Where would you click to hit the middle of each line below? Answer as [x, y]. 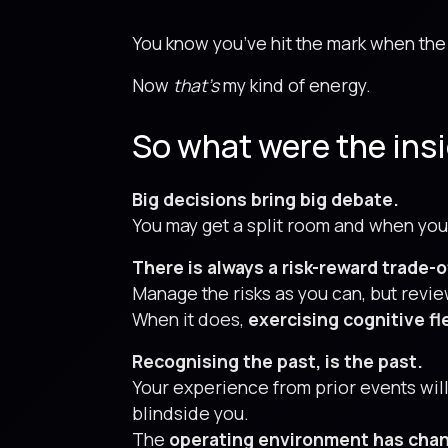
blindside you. [190, 413]
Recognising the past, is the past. [277, 361]
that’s [196, 85]
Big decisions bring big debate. [265, 199]
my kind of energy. [295, 85]
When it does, [190, 319]
